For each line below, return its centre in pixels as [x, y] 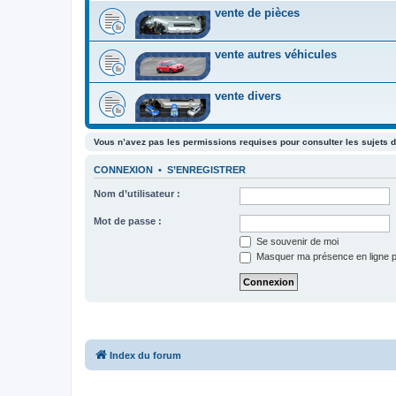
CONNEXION [123, 170]
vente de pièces [257, 13]
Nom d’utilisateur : [137, 193]
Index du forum [145, 355]
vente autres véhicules [276, 54]
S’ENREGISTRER [206, 170]
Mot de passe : [128, 221]
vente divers [248, 96]
